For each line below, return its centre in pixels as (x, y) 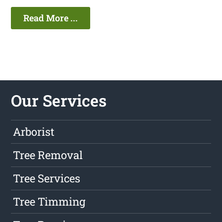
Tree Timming (49, 202)
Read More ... (51, 18)
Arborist (34, 132)
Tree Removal (48, 155)
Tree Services (47, 178)
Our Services (59, 101)
